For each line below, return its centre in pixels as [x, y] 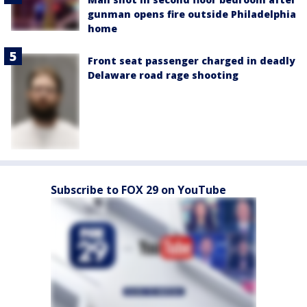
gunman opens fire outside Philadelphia [192, 14]
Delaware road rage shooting [163, 75]
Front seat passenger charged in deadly [192, 60]
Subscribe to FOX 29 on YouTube [138, 189]
